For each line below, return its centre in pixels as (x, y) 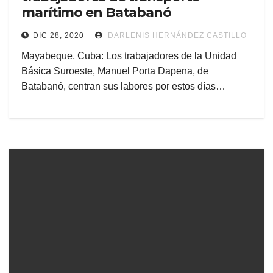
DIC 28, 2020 (58, 36)
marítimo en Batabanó (96, 13)
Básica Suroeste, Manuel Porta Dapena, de (115, 71)
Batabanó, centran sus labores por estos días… (123, 87)
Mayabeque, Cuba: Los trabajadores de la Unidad (129, 56)
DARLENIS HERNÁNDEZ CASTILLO (176, 36)
